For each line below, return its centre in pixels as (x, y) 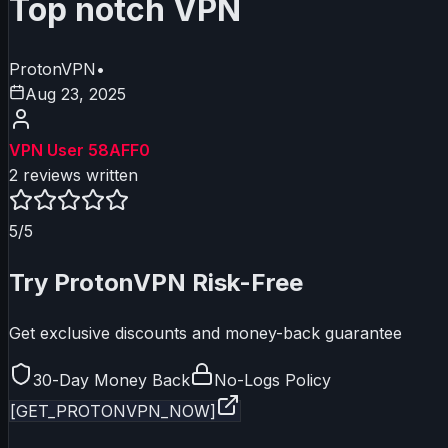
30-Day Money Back (111, 380)
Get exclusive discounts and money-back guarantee (205, 333)
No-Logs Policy (272, 380)
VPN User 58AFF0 (79, 149)
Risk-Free (244, 282)
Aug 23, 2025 (75, 93)
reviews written (78, 174)
